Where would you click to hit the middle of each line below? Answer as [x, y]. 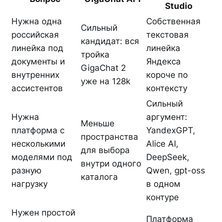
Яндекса [164, 61]
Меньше [98, 123]
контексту [167, 88]
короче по [167, 75]
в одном [163, 184]
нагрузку [29, 184]
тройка [95, 54]
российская [35, 34]
